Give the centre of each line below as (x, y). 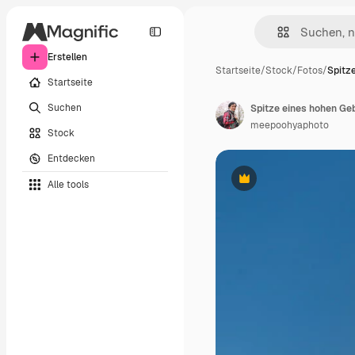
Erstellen (67, 57)
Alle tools (68, 184)
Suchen (65, 107)
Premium (263, 184)
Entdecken (71, 158)
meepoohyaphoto (290, 125)
